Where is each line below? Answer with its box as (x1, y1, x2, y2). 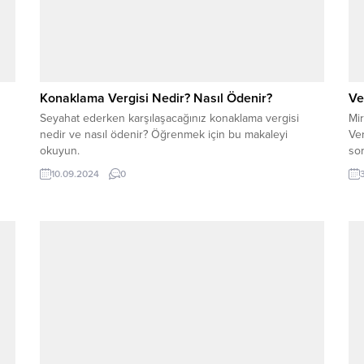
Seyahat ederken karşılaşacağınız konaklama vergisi (40, 110, 299, 125)
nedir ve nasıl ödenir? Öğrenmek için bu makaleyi (40, 127, 288, 141)
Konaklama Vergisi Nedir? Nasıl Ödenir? (40, 89, 272, 106)
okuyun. (40, 143, 80, 158)
